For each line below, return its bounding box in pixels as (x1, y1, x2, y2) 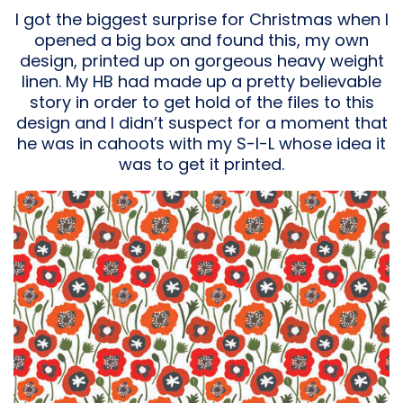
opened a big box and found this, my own (34, 28, 369, 51)
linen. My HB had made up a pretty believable (22, 69, 381, 93)
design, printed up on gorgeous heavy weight (19, 49, 384, 72)
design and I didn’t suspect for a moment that (15, 111, 388, 134)
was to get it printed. (119, 152, 284, 175)
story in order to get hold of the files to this (29, 90, 374, 113)
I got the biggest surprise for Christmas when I (14, 7, 389, 31)
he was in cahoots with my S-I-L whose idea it (17, 131, 386, 155)
